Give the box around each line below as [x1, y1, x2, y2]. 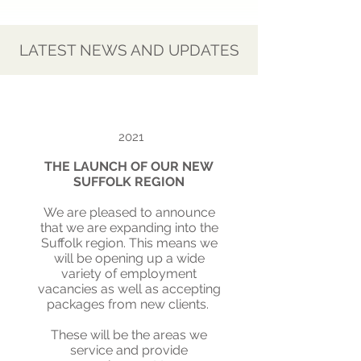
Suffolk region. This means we [40, 235, 218, 251]
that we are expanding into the [39, 220, 218, 235]
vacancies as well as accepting [37, 281, 221, 297]
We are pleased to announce [43, 205, 215, 220]
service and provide [70, 342, 188, 358]
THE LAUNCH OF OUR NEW [44, 159, 214, 174]
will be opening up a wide [53, 251, 205, 266]
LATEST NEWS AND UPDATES [19, 41, 239, 59]
